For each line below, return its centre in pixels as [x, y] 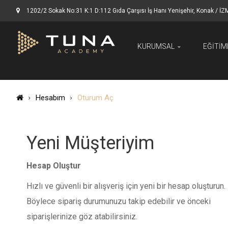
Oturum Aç [95, 98]
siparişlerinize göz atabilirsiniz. [82, 217]
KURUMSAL [156, 46]
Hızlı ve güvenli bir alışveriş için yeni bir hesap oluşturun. [126, 186]
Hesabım [50, 98]
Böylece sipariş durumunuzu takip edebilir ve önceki [119, 201]
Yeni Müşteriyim [90, 143]
